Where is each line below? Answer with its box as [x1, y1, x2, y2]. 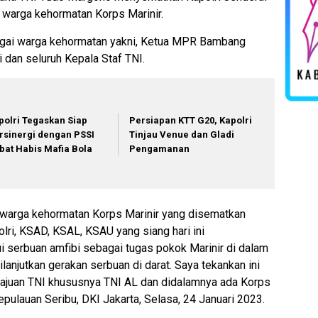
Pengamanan [129, 143, 190, 155]
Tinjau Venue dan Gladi [129, 129, 235, 141]
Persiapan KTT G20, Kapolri [129, 115, 253, 126]
